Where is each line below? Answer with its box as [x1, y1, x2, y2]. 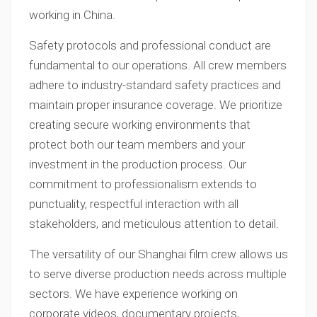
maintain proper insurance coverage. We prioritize [29, 98, 282, 112]
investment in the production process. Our [29, 157, 246, 171]
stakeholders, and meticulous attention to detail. [29, 217, 279, 231]
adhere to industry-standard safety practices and [29, 78, 281, 92]
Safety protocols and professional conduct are [29, 38, 271, 52]
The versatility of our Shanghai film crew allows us [29, 247, 288, 261]
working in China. [29, 8, 115, 22]
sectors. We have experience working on [29, 287, 238, 301]
